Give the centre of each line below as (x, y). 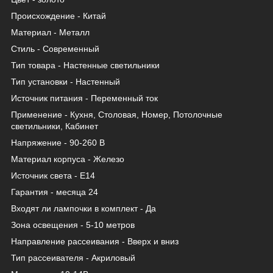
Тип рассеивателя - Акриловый (73, 257)
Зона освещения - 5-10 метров (73, 225)
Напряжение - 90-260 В (58, 142)
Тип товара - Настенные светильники (85, 65)
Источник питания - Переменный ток (84, 98)
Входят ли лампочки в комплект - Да (83, 208)
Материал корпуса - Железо (68, 159)
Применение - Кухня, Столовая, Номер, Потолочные (117, 114)
